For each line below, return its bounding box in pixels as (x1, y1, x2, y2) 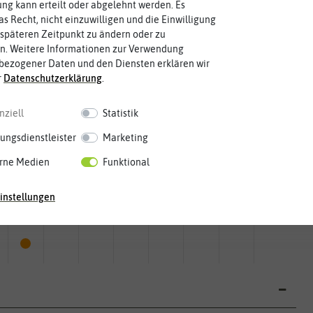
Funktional (103, 156, 150, 168)
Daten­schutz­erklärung (3, 72, 102, 84)
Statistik (103, 107, 139, 119)
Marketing (103, 131, 149, 143)
